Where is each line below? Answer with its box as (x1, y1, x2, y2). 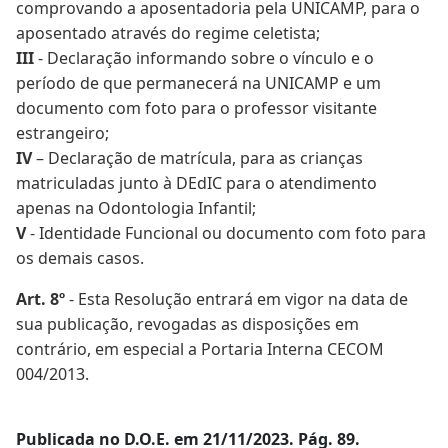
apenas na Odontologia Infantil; (16, 197, 256, 219)
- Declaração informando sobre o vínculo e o (34, 47, 374, 69)
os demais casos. (16, 247, 144, 269)
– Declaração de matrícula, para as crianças (32, 147, 363, 169)
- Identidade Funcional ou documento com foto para (26, 222, 426, 244)
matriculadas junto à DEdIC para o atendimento (16, 172, 377, 194)
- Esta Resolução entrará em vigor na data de (69, 288, 408, 310)
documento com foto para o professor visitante (16, 97, 377, 119)
